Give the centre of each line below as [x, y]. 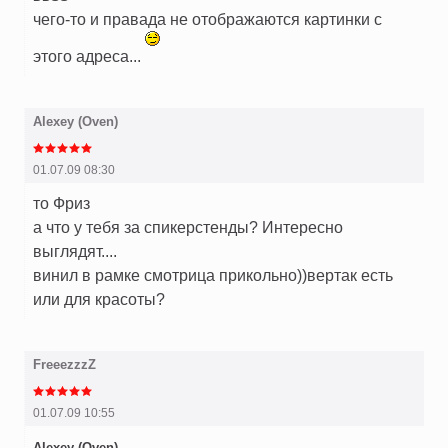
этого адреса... [89, 56]
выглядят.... [75, 251]
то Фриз [61, 203]
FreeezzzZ [64, 365]
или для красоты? [99, 299]
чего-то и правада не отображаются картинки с [207, 19]
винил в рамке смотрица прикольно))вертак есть [213, 275]
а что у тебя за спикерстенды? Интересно [188, 227]
